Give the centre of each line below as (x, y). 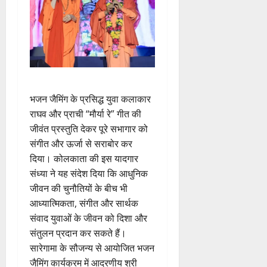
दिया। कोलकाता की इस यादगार (84, 158)
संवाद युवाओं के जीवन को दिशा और (89, 218)
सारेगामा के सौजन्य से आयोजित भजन (92, 248)
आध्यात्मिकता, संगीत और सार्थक (84, 203)
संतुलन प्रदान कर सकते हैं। (78, 233)
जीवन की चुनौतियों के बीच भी (79, 188)
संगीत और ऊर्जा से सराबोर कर (81, 143)
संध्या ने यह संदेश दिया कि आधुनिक (89, 173)
